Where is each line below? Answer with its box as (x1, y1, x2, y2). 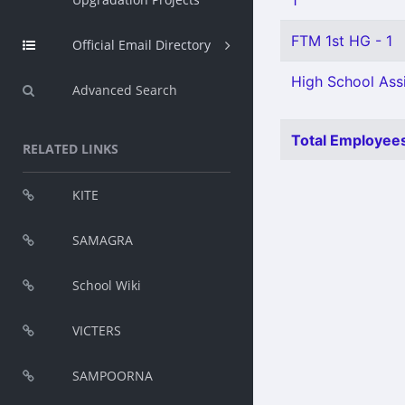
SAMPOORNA (72, 367, 153, 384)
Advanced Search (72, 81, 177, 99)
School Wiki (72, 277, 141, 294)
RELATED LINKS (23, 140, 118, 157)
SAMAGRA (72, 231, 133, 249)
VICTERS (72, 322, 121, 339)
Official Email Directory (72, 36, 211, 53)
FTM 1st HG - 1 (291, 32, 392, 50)
